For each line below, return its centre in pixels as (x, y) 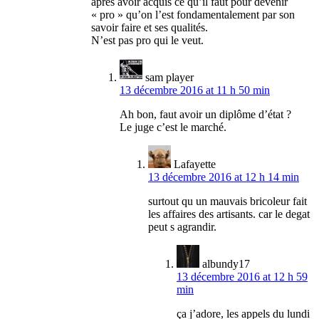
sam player (169, 78)
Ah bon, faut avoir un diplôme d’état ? (205, 115)
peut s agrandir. (182, 227)
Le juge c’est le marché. (173, 127)
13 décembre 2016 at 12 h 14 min (224, 177)
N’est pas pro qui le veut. (147, 41)
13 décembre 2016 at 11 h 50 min (195, 90)
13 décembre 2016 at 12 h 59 (242, 277)
